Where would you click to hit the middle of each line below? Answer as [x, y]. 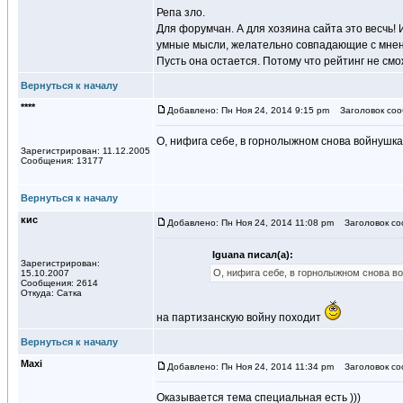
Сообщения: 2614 [59, 283]
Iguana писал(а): [252, 255]
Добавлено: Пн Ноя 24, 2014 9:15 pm [248, 110]
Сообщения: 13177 [62, 161]
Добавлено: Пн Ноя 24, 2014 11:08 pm [251, 223]
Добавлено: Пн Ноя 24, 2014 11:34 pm [251, 367]
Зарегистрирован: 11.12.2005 [85, 151]
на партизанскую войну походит [240, 318]
